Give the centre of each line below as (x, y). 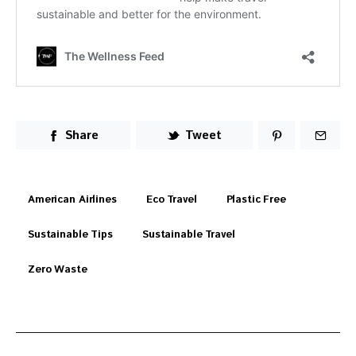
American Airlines (72, 200)
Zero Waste (58, 270)
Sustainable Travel (188, 235)
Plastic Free (256, 200)
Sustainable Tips (70, 235)
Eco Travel (171, 200)
